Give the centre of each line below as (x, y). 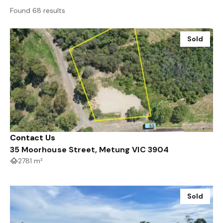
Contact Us (33, 137)
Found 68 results (38, 10)
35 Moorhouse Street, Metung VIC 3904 (89, 149)
